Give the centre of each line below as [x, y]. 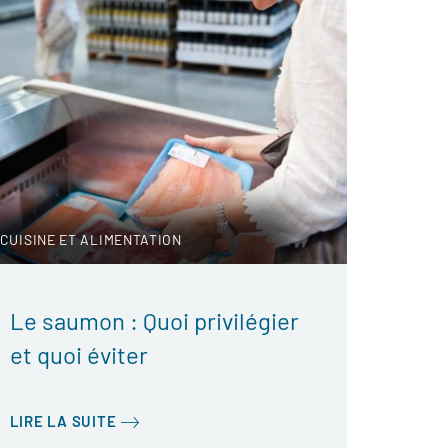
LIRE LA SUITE [63, 421]
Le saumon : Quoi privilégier [154, 320]
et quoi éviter [78, 354]
